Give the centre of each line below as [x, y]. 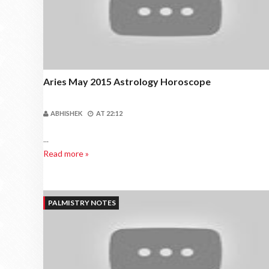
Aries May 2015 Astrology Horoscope [127, 81]
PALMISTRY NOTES [82, 203]
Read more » [66, 153]
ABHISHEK [66, 113]
